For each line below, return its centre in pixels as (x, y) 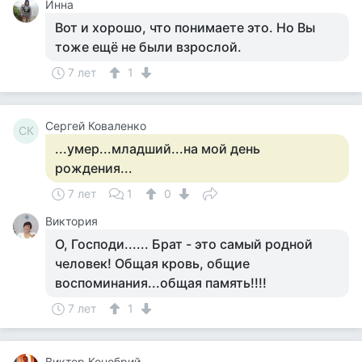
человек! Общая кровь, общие (152, 263)
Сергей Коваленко (96, 126)
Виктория (72, 221)
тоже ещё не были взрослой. (148, 47)
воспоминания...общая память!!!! (161, 283)
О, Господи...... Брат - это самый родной (184, 244)
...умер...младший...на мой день (158, 149)
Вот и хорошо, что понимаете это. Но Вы (185, 27)
